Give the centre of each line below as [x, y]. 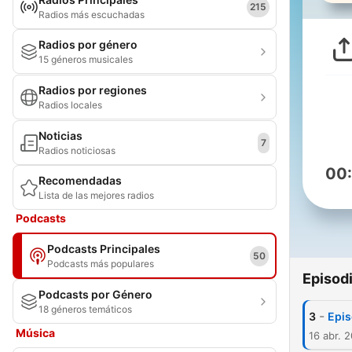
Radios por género [88, 44]
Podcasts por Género [95, 294]
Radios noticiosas [77, 150]
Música [35, 333]
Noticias [60, 136]
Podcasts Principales [104, 249]
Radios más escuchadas [92, 15]
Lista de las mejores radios [96, 195]
